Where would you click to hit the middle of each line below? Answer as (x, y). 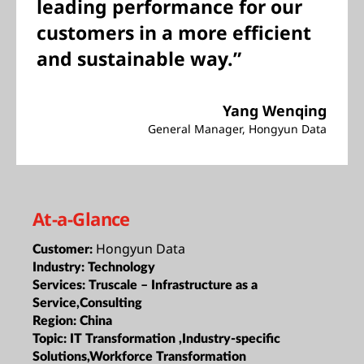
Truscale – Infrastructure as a (173, 285)
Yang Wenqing (275, 110)
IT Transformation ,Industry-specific (175, 338)
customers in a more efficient (174, 32)
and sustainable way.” (139, 58)
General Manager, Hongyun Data (237, 129)
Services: (61, 285)
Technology (121, 267)
